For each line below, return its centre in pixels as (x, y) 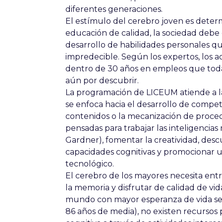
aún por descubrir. (102, 81)
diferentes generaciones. (115, 9)
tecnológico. (91, 164)
